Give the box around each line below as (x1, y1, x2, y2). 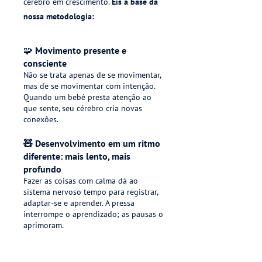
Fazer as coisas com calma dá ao (23, 175, 138, 186)
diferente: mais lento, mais (23, 150, 130, 162)
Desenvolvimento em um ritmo (33, 137, 160, 149)
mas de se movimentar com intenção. (23, 81, 155, 91)
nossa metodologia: (23, 11, 94, 22)
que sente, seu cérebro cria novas (23, 103, 142, 113)
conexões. (23, 114, 58, 125)
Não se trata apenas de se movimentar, (23, 70, 161, 80)
